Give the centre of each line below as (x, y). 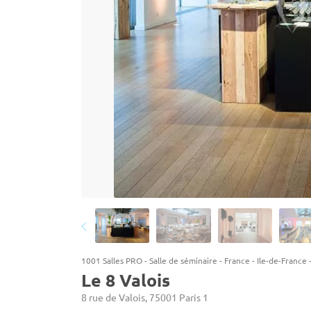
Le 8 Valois (126, 280)
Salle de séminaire (183, 260)
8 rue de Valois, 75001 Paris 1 (145, 297)
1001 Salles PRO (112, 260)
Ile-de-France (282, 260)
